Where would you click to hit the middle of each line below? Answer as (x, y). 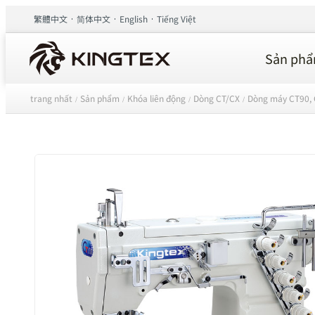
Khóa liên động (156, 98)
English (134, 19)
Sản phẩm (100, 98)
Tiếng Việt (176, 19)
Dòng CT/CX (217, 98)
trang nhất (51, 98)
